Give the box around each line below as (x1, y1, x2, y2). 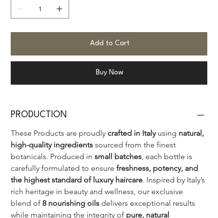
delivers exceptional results (99, 199, 198, 208)
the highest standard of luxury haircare (11, 175, 143, 185)
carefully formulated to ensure (11, 163, 117, 173)
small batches (94, 152, 142, 162)
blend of (11, 199, 43, 208)
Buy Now (95, 69, 124, 77)
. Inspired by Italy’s (143, 175, 207, 185)
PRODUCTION (11, 110, 68, 120)
